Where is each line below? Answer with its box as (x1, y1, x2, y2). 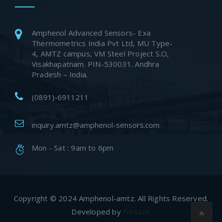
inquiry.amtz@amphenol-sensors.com (32, 119, 160, 130)
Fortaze (123, 207, 151, 217)
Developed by (71, 207, 123, 217)
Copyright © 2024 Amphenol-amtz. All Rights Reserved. (13, 193, 209, 204)
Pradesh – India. (32, 69, 88, 79)
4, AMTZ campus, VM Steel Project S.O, (32, 48, 169, 58)
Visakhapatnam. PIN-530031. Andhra (32, 58, 160, 69)
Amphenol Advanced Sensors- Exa (32, 27, 151, 38)
